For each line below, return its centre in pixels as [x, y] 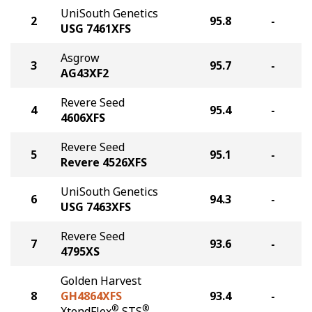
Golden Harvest [101, 281]
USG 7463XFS [96, 207]
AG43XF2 [85, 73]
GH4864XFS [91, 296]
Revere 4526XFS [104, 162]
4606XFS [83, 118]
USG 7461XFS [96, 29]
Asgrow [80, 58]
